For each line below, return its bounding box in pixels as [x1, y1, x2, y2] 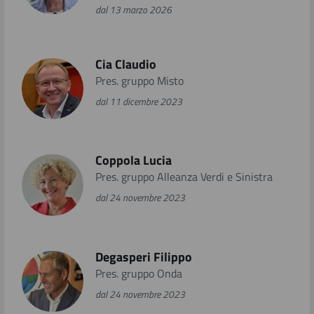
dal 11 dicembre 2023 [95, 93, 182, 109]
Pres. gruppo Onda [95, 264, 182, 282]
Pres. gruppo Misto [95, 71, 184, 89]
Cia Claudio [95, 54, 156, 74]
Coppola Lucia [95, 151, 172, 170]
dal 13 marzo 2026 [95, 1, 172, 17]
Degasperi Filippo [95, 247, 192, 266]
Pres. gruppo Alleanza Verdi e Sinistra [95, 168, 273, 186]
